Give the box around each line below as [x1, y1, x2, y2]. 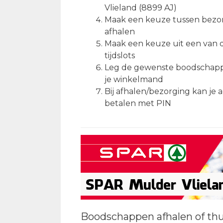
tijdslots [105, 50, 135, 60]
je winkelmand [105, 74, 163, 84]
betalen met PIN [105, 98, 171, 108]
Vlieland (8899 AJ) [105, 2, 177, 12]
